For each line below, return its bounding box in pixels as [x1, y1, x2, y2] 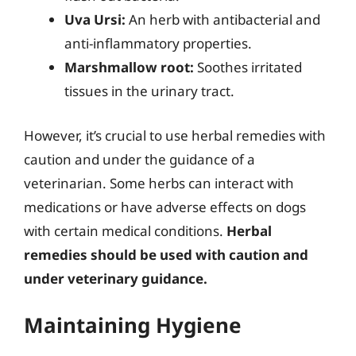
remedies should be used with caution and [24, 245, 308, 264]
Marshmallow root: [64, 58, 194, 76]
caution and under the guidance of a [24, 149, 255, 168]
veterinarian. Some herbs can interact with [24, 173, 294, 192]
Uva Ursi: [64, 10, 126, 29]
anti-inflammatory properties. [64, 34, 252, 52]
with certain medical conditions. [24, 221, 226, 240]
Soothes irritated [194, 58, 302, 76]
